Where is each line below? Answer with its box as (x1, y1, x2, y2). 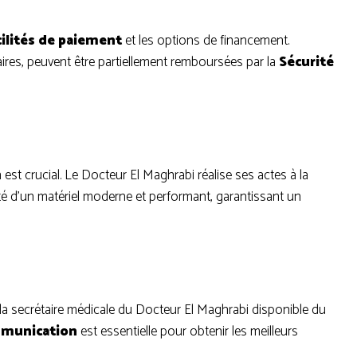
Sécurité (279, 51, 334, 73)
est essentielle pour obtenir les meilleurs (77, 320, 298, 343)
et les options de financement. (122, 29, 289, 52)
